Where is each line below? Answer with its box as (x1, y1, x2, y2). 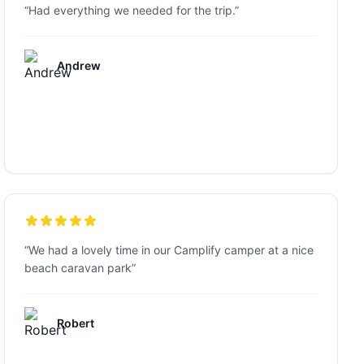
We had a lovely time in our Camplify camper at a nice (28, 243, 314, 257)
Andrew (57, 58, 102, 72)
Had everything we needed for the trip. (28, 3, 236, 17)
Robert (57, 316, 95, 330)
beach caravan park (24, 261, 132, 275)
